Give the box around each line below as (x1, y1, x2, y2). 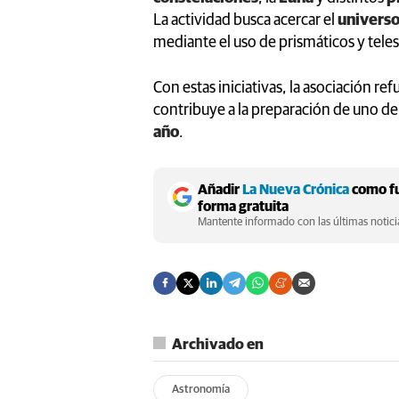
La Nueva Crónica (242, 182, 349, 197)
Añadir (198, 182, 242, 197)
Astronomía (172, 383, 230, 395)
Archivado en (172, 337, 264, 353)
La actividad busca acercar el (153, 12, 338, 28)
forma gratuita (198, 199, 289, 214)
